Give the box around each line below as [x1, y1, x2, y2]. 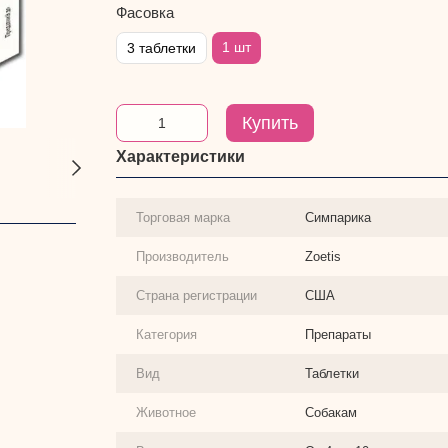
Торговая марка [135, 210, 230, 225]
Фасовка [115, 4, 174, 21]
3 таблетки [126, 40, 196, 56]
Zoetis [304, 249, 341, 264]
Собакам [304, 405, 357, 420]
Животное [135, 405, 196, 420]
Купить [241, 113, 298, 133]
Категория [135, 327, 197, 342]
